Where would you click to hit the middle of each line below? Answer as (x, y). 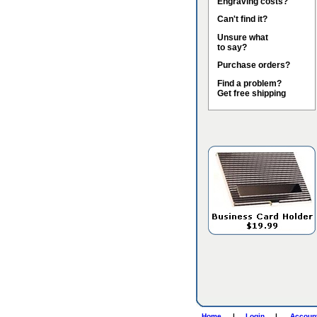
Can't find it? (242, 19)
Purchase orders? (254, 65)
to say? (232, 47)
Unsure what (243, 38)
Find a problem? (249, 83)
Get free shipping (252, 93)
